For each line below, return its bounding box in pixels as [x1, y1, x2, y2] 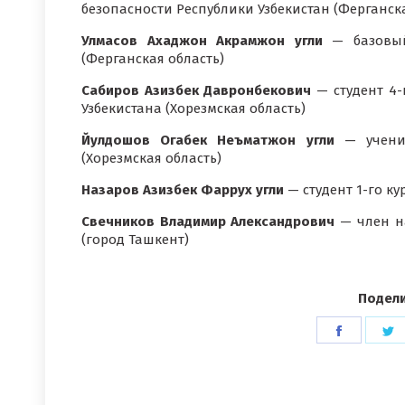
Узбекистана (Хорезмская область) [81, 100, 306, 117]
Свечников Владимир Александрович [81, 213, 335, 230]
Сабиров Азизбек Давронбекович [81, 82, 312, 99]
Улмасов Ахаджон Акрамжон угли [81, 33, 323, 49]
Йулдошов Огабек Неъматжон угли [81, 132, 334, 148]
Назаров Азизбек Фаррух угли [81, 182, 284, 198]
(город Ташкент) [81, 231, 189, 248]
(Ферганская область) [81, 51, 224, 67]
